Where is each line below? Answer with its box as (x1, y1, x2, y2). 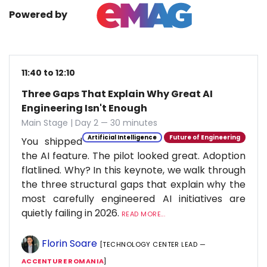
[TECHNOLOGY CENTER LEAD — (100, 240, 206, 250)
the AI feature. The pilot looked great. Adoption (21, 149, 246, 163)
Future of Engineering (169, 133, 240, 141)
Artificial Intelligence (88, 133, 157, 141)
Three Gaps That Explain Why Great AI (21, 87, 213, 101)
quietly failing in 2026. (21, 206, 122, 220)
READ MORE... (122, 209, 166, 219)
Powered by (9, 8, 67, 22)
